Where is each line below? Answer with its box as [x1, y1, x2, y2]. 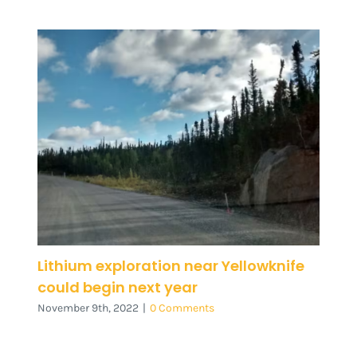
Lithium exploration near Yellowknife [37, 255, 305, 276]
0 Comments [150, 301, 215, 316]
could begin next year [37, 277, 198, 297]
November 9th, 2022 [37, 301, 139, 316]
